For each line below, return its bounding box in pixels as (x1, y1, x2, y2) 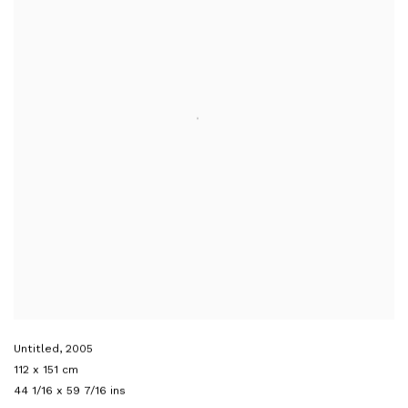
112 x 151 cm (14, 362, 78, 376)
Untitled (14, 341, 59, 355)
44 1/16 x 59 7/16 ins (14, 382, 126, 397)
